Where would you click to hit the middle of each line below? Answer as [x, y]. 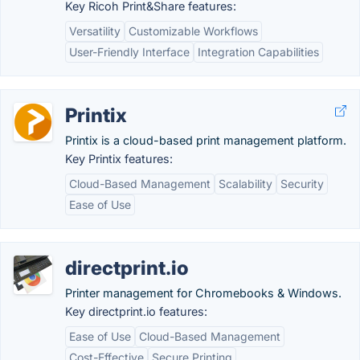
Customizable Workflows [193, 31]
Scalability [245, 184]
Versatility [95, 31]
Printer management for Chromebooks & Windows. [203, 293]
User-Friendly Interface [129, 52]
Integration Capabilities [258, 52]
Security [302, 184]
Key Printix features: [119, 159]
